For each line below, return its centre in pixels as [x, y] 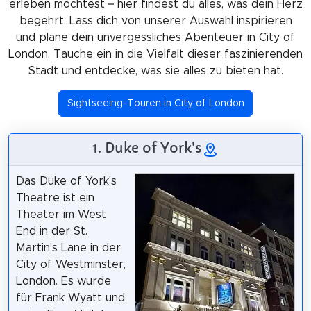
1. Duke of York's [147, 148]
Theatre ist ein [55, 197]
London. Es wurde [63, 281]
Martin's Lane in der [68, 247]
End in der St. [51, 231]
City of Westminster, [70, 264]
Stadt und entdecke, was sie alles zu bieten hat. [155, 70]
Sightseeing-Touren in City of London [155, 103]
